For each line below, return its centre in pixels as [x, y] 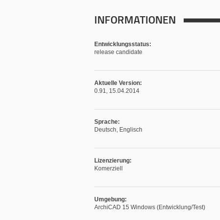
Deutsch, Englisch [118, 130]
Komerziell [109, 168]
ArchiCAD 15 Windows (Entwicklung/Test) [150, 207]
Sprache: [107, 122]
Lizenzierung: [113, 161]
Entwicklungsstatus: [123, 44]
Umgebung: [110, 199]
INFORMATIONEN [135, 21]
